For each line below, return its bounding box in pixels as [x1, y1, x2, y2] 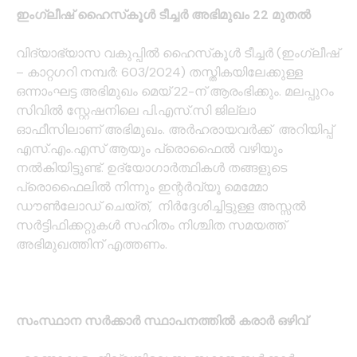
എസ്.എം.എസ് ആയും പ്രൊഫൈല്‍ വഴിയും [16, 140, 283, 158]
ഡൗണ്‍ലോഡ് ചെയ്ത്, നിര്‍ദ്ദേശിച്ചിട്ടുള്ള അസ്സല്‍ [16, 198, 306, 215]
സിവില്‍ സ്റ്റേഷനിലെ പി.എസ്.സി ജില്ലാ [16, 102, 256, 120]
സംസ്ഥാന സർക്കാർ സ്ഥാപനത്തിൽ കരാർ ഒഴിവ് [16, 312, 308, 330]
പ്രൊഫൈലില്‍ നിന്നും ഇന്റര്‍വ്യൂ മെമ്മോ [16, 178, 268, 196]
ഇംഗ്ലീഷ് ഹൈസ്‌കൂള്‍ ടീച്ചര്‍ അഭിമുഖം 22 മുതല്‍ [16, 6, 311, 24]
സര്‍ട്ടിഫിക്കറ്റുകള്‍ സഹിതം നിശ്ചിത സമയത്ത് [16, 217, 286, 234]
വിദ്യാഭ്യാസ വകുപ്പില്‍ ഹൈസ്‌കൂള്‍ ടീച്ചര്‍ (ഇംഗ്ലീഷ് [16, 45, 339, 62]
